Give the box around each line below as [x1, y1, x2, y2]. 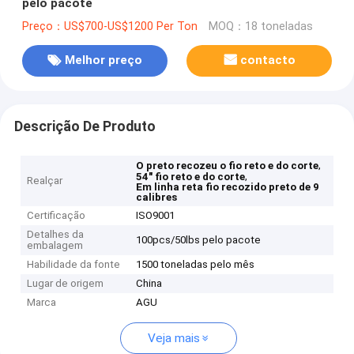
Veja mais [147, 331, 200, 346]
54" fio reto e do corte [136, 171, 246, 183]
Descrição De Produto [13, 118, 156, 134]
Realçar [27, 175, 63, 187]
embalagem [27, 239, 84, 252]
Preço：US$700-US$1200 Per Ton [21, 19, 198, 33]
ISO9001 [136, 209, 175, 222]
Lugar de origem [27, 277, 104, 290]
